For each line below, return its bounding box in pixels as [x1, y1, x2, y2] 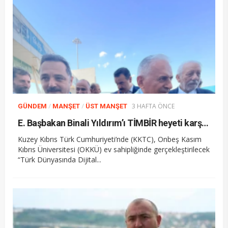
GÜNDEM [18, 102, 47, 110]
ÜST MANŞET [85, 102, 127, 110]
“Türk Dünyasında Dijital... [18, 155, 101, 165]
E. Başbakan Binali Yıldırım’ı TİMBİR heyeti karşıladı [202, 118, 209, 129]
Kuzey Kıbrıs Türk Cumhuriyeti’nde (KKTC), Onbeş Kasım [18, 134, 202, 145]
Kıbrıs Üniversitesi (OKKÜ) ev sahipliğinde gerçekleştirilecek [18, 145, 210, 155]
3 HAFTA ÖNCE [132, 102, 175, 111]
